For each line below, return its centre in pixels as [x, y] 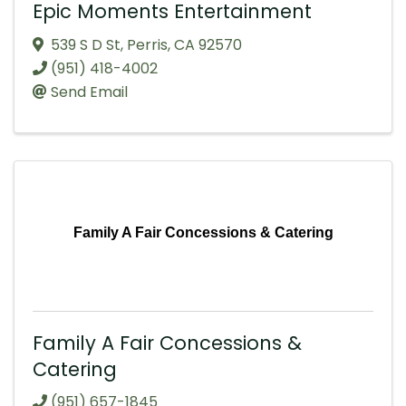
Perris [147, 44]
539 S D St [86, 44]
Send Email [89, 92]
